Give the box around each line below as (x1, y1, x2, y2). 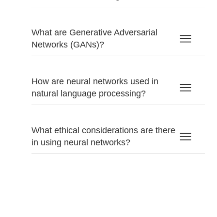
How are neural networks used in (31, 76, 158, 86)
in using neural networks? (31, 137, 130, 147)
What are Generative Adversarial (31, 27, 157, 37)
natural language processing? (31, 88, 146, 98)
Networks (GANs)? (31, 39, 104, 49)
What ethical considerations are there (31, 125, 175, 135)
